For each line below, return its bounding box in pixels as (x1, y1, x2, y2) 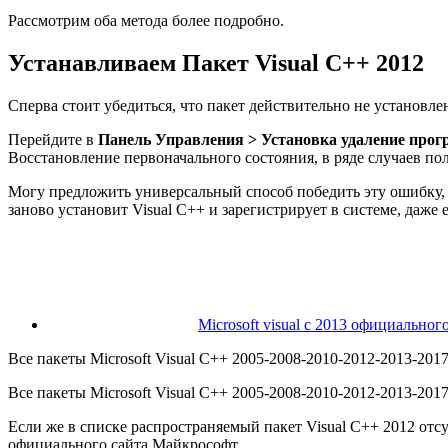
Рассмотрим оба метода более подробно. (8, 12, 284, 30)
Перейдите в (8, 131, 98, 149)
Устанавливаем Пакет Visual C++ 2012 (8, 50, 424, 77)
